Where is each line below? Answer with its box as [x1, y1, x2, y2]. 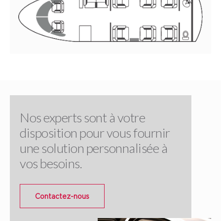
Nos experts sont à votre [20, 110, 145, 126]
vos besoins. [20, 155, 82, 172]
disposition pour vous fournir [20, 125, 170, 141]
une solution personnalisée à [20, 140, 167, 156]
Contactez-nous [35, 192, 89, 200]
